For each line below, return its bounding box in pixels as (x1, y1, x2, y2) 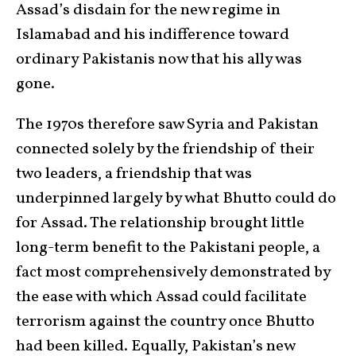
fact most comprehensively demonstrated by (16, 261, 331, 284)
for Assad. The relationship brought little (16, 211, 304, 234)
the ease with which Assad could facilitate (16, 285, 307, 308)
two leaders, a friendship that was (16, 162, 252, 185)
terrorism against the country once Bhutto (16, 310, 315, 333)
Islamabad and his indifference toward (16, 23, 289, 46)
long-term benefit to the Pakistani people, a (16, 236, 320, 259)
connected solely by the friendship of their (16, 137, 315, 161)
